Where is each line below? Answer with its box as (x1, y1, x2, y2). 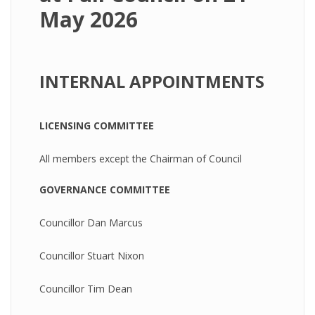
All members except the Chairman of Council (39, 152, 242, 165)
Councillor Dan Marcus (39, 216, 143, 229)
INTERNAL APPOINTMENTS (39, 70, 264, 93)
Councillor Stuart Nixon (39, 249, 144, 262)
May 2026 (39, 5, 138, 34)
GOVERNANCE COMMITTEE (39, 183, 170, 196)
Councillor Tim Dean (39, 282, 132, 295)
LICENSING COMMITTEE (39, 119, 154, 132)
